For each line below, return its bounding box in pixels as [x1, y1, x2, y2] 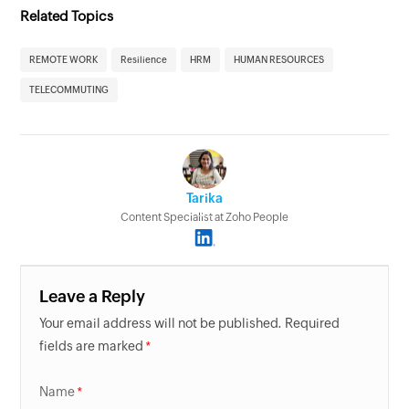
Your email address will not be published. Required [39, 315, 341, 330]
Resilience [121, 54, 168, 65]
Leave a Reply [39, 286, 146, 306]
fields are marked [39, 338, 144, 353]
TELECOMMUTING [29, 84, 110, 95]
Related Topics [20, 7, 114, 24]
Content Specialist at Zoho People [121, 211, 288, 225]
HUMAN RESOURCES [234, 54, 325, 65]
